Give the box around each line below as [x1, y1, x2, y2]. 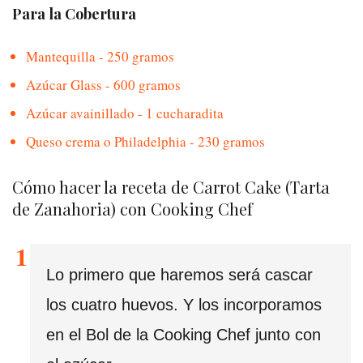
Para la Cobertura [12, 3, 136, 23]
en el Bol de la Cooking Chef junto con [46, 326, 321, 344]
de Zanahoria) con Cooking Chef [12, 198, 253, 220]
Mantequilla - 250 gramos [26, 46, 174, 66]
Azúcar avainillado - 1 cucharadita [26, 103, 224, 122]
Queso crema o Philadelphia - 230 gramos [26, 131, 265, 151]
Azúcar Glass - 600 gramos [26, 75, 181, 94]
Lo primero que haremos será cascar [46, 266, 313, 284]
